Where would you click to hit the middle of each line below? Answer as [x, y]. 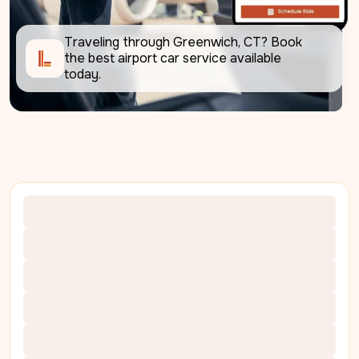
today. [83, 75]
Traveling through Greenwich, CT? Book [183, 42]
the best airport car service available [173, 58]
